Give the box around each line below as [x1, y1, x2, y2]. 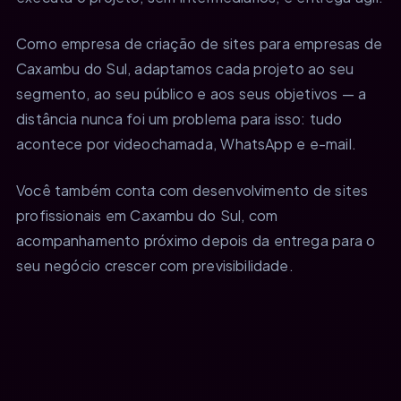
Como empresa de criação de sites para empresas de [16, 33, 383, 53]
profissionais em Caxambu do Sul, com [16, 205, 278, 225]
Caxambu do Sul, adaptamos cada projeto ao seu [16, 58, 354, 78]
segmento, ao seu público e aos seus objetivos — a [16, 83, 367, 103]
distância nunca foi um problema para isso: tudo [16, 108, 343, 128]
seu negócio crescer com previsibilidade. [16, 255, 294, 275]
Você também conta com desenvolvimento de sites [16, 180, 369, 200]
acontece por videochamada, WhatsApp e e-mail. [16, 133, 356, 153]
